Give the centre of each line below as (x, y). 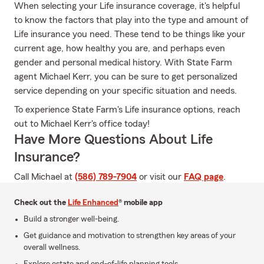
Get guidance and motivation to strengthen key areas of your (130, 236)
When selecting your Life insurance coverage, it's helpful (127, 6)
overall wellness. (52, 247)
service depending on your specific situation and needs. (126, 91)
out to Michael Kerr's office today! (82, 124)
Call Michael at (44, 177)
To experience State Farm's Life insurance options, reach (127, 110)
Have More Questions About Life (113, 140)
